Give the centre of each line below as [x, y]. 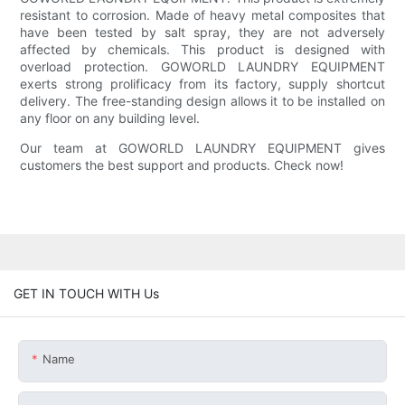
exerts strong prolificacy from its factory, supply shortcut [202, 84]
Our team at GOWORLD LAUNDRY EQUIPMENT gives [202, 148]
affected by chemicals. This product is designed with [202, 50]
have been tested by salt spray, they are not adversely [202, 33]
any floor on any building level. [110, 118]
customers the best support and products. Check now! [182, 165]
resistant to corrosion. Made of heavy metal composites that [202, 15]
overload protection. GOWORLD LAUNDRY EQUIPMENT [202, 67]
